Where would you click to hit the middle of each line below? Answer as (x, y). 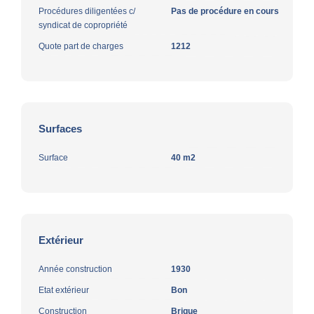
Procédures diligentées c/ (87, 11)
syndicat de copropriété (83, 25)
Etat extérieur (64, 290)
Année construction (75, 269)
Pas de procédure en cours (225, 11)
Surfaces (60, 128)
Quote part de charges (81, 46)
